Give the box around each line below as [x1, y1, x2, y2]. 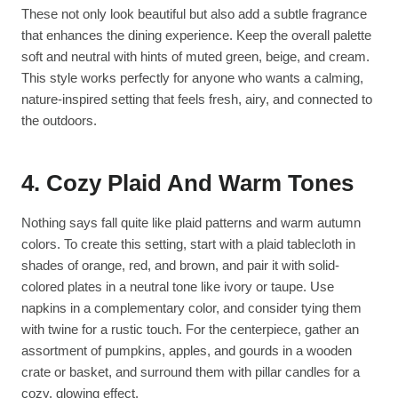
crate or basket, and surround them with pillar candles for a [21, 364, 360, 380]
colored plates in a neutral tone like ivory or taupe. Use [21, 279, 334, 295]
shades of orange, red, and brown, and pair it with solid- [21, 258, 339, 274]
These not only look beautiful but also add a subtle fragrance [21, 6, 367, 22]
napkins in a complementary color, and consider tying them [21, 300, 362, 316]
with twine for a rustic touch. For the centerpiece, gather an [21, 322, 359, 338]
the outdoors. [21, 113, 97, 129]
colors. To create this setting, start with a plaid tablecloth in [21, 236, 355, 252]
